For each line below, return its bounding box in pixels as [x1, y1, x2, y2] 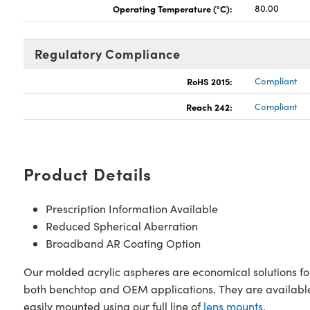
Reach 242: [186, 100, 233, 113]
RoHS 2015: [187, 74, 233, 87]
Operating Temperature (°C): [113, 1, 233, 15]
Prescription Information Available [45, 201, 218, 216]
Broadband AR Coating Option [45, 235, 201, 250]
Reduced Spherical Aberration [45, 218, 198, 233]
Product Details [23, 161, 152, 185]
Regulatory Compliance [34, 44, 181, 62]
